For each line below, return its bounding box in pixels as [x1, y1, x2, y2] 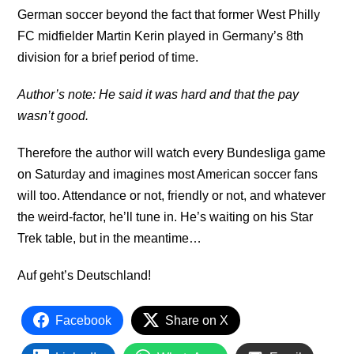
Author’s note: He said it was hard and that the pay [17, 87, 299, 101]
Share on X [165, 313, 229, 327]
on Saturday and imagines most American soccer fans [17, 167, 318, 181]
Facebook [55, 313, 112, 327]
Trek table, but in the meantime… [17, 231, 202, 245]
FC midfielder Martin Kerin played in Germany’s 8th [17, 28, 304, 43]
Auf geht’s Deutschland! [17, 268, 152, 282]
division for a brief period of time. [17, 50, 199, 64]
